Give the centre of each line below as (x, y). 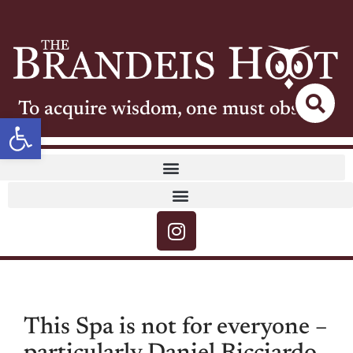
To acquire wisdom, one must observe (176, 110)
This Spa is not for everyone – (175, 328)
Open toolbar (72, 125)
